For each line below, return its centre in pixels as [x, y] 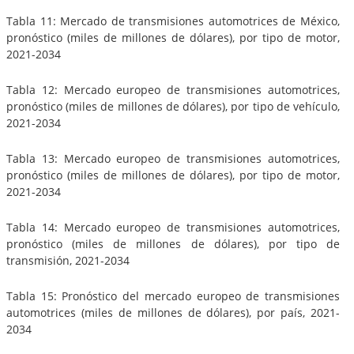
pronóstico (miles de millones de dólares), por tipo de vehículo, [173, 106]
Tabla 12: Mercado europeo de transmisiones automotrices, [173, 89]
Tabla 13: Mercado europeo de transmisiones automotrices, [173, 158]
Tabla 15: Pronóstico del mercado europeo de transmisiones [173, 296]
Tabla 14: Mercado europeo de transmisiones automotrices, [173, 227]
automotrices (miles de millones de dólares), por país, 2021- [173, 312]
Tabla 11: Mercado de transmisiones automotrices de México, [173, 21]
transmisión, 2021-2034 [68, 260]
